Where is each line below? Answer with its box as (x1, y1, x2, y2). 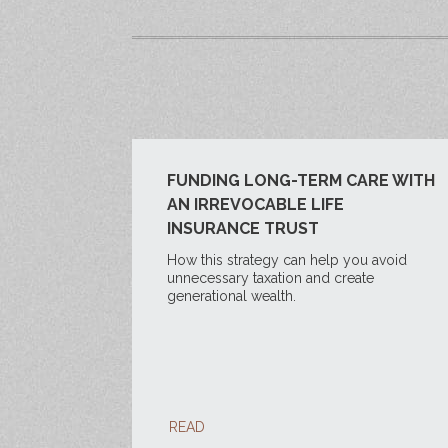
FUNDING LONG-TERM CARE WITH (167, 171, 435, 190)
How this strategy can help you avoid (167, 252, 407, 268)
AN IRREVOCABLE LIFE (167, 195, 344, 214)
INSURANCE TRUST (167, 219, 319, 238)
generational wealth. (167, 288, 296, 304)
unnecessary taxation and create (167, 270, 374, 286)
